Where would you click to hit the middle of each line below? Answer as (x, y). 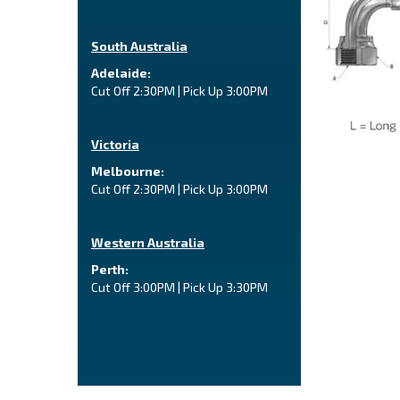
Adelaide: (121, 73)
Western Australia (148, 242)
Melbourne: (128, 171)
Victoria (115, 144)
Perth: (110, 269)
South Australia (139, 46)
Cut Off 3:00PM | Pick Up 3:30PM (179, 287)
